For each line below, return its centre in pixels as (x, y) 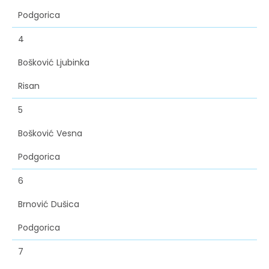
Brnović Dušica (49, 204)
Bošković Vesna (50, 134)
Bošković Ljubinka (54, 63)
